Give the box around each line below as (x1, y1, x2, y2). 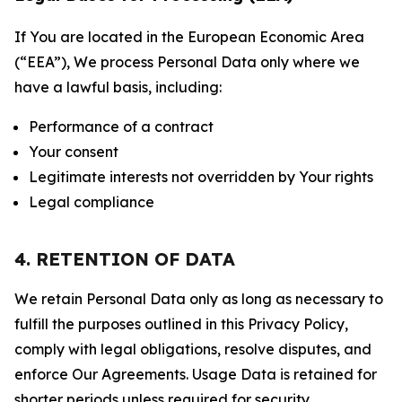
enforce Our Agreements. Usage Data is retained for (14, 365, 377, 383)
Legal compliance (29, 193, 154, 211)
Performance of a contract (29, 118, 214, 135)
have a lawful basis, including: (14, 78, 222, 96)
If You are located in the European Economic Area (14, 28, 364, 46)
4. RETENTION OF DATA (14, 248, 235, 270)
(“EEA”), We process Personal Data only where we (14, 53, 360, 71)
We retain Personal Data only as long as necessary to (14, 290, 383, 308)
